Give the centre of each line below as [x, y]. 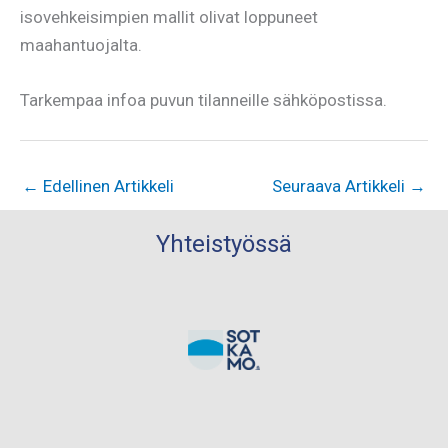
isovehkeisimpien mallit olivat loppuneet [169, 17]
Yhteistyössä [224, 244]
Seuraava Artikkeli [340, 186]
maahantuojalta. [81, 45]
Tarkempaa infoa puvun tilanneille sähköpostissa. [203, 100]
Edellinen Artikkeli [106, 186]
